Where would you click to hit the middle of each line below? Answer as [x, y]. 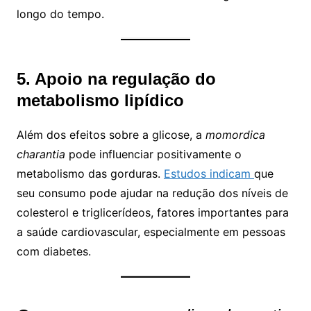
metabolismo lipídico [100, 100]
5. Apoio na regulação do [116, 78]
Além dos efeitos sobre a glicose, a [111, 134]
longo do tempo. [60, 14]
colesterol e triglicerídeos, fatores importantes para [152, 212]
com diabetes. [53, 251]
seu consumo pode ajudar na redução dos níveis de [152, 193]
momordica [235, 134]
